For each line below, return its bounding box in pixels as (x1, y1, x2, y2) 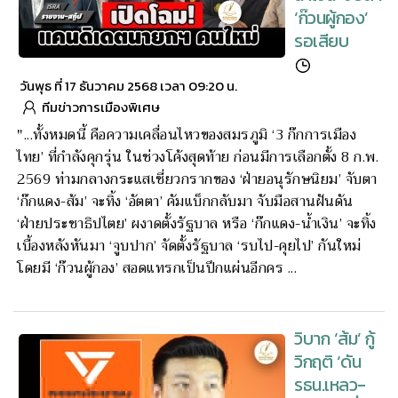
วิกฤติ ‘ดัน (294, 348, 361, 375)
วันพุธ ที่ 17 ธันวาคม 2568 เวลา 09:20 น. (20, 75, 237, 96)
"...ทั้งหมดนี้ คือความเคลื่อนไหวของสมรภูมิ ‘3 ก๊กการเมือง (17, 123, 356, 147)
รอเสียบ (294, 27, 348, 54)
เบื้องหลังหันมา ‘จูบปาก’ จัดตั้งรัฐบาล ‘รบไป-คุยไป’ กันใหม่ (17, 234, 362, 259)
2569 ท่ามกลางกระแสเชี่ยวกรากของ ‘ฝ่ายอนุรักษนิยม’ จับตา (17, 167, 378, 192)
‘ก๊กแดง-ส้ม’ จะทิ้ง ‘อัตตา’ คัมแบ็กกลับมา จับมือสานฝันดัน (17, 189, 354, 214)
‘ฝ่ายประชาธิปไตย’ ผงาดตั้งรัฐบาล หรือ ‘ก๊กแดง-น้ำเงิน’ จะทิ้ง (17, 211, 377, 236)
